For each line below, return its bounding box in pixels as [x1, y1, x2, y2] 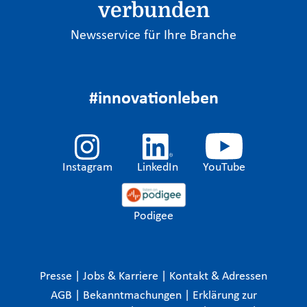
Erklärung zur [192, 288, 257, 302]
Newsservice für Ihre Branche [71, 29, 236, 43]
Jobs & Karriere [83, 269, 161, 283]
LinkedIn [136, 160, 178, 174]
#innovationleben [88, 90, 219, 108]
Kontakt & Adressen [169, 269, 267, 283]
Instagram [62, 160, 112, 174]
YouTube [202, 160, 245, 174]
